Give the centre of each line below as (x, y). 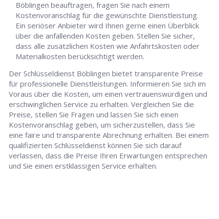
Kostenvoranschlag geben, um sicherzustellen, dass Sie (102, 125)
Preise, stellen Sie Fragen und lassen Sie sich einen (94, 115)
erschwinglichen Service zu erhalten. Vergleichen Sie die (102, 104)
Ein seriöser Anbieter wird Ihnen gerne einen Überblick (108, 26)
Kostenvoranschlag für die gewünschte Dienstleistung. (107, 15)
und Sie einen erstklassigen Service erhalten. (83, 166)
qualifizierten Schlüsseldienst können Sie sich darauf (95, 145)
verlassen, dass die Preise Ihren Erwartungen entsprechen (108, 156)
